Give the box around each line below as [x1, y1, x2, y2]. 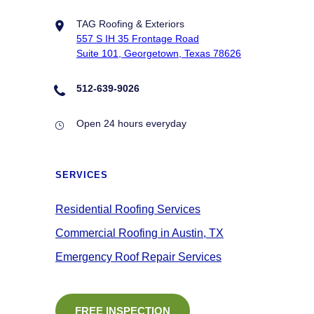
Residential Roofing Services [55, 203, 200, 215]
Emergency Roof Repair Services [55, 251, 221, 263]
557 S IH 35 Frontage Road [76, 33, 199, 44]
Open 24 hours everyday [76, 118, 186, 129]
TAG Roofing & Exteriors [76, 18, 184, 29]
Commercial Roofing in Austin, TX [55, 227, 224, 239]
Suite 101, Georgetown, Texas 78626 [76, 48, 241, 59]
